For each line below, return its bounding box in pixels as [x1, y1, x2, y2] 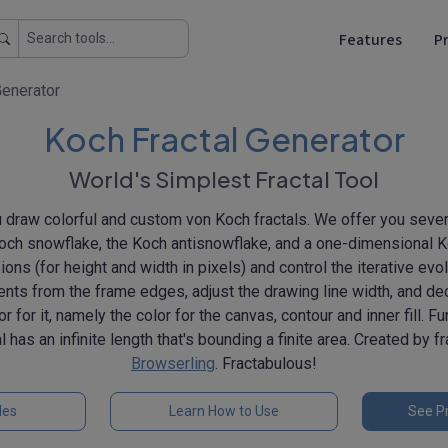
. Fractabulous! [215, 354, 317, 373]
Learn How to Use [169, 403, 279, 419]
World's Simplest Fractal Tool [69, 165, 379, 193]
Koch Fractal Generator [43, 119, 405, 159]
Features [339, 28, 402, 51]
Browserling [131, 354, 215, 373]
